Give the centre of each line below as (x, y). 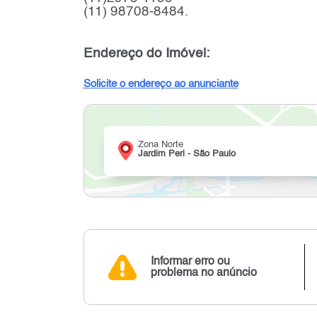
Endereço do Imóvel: (146, 54)
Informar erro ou (191, 261)
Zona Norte (160, 145)
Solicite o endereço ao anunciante (161, 85)
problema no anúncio (204, 273)
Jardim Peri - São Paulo (186, 154)
